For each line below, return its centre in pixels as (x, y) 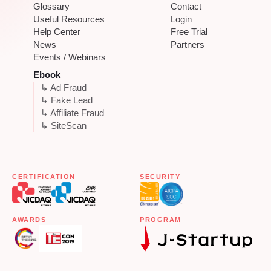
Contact (186, 7)
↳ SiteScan (64, 126)
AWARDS (29, 220)
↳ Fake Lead (67, 101)
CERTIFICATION (44, 177)
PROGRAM (161, 220)
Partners (188, 45)
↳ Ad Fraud (64, 88)
